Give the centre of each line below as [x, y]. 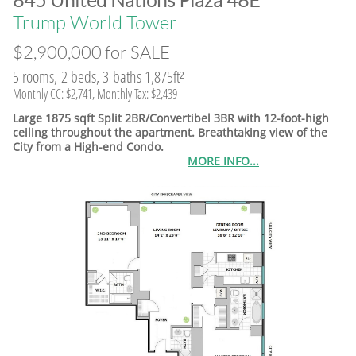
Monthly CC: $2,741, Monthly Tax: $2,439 [95, 94]
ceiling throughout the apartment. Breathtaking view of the [170, 132]
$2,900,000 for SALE [91, 52]
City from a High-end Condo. [88, 147]
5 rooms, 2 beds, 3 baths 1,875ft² [99, 77]
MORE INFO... [223, 161]
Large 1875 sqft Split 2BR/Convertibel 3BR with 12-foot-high [171, 118]
